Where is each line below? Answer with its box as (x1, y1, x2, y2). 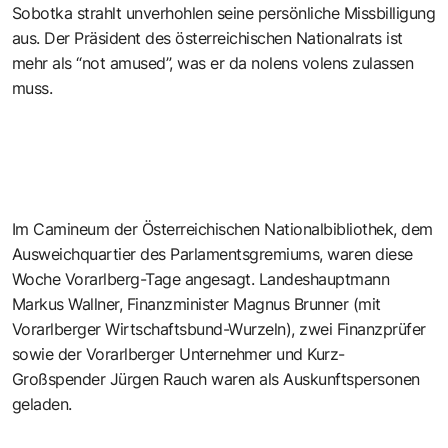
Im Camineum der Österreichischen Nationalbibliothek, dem (12, 218, 433, 239)
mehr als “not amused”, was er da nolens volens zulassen (12, 52, 414, 73)
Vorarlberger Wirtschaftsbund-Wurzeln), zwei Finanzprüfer (12, 318, 426, 339)
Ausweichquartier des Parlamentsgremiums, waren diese (12, 243, 413, 264)
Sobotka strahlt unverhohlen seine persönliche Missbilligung (12, 2, 436, 23)
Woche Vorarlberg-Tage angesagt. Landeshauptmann (12, 268, 390, 289)
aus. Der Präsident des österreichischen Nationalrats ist (12, 27, 403, 48)
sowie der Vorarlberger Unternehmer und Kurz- (12, 343, 345, 364)
